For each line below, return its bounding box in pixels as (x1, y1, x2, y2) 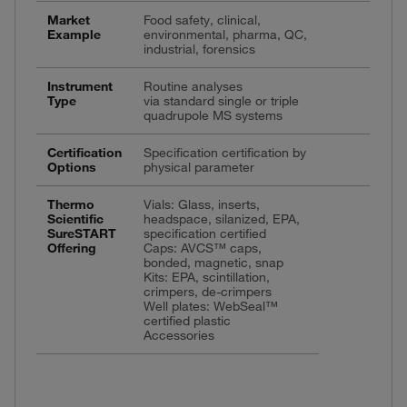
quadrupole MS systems (143, 106, 283, 124)
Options (46, 158, 96, 175)
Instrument (46, 77, 113, 94)
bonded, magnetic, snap (143, 253, 283, 271)
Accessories (143, 326, 214, 343)
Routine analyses (143, 77, 243, 94)
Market (46, 11, 90, 28)
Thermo (46, 195, 94, 213)
